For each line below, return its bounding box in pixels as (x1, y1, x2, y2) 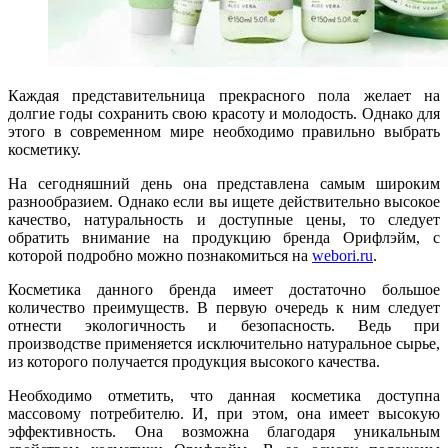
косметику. (8, 140, 81, 158)
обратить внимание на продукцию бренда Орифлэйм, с (8, 228, 440, 246)
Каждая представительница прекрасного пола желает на (8, 86, 440, 104)
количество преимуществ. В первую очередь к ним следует (8, 298, 440, 316)
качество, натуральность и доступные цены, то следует (8, 210, 440, 228)
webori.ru (312, 246, 373, 264)
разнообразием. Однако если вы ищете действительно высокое (8, 192, 440, 210)
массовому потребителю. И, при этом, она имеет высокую (8, 404, 440, 422)
